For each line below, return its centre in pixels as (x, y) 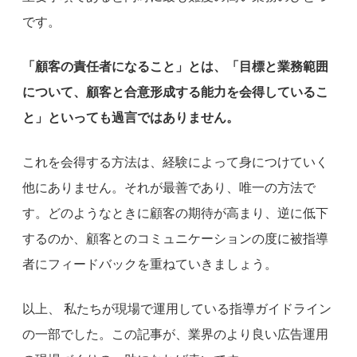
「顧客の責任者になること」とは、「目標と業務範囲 (175, 66)
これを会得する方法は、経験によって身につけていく (175, 162)
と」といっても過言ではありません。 (131, 117)
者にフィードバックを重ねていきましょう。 (150, 264)
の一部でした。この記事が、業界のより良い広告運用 (175, 334)
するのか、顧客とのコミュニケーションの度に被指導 (175, 238)
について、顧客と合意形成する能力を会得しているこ (175, 92)
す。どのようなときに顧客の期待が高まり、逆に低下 (175, 213)
